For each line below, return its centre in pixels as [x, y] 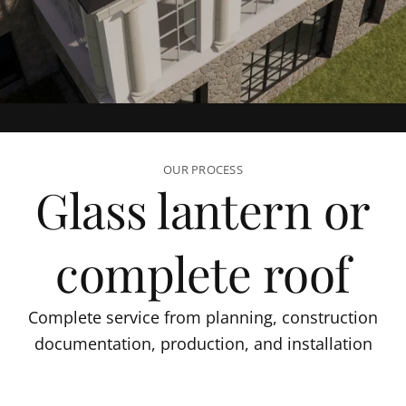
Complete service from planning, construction [203, 317]
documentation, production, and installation [203, 343]
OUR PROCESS [203, 169]
